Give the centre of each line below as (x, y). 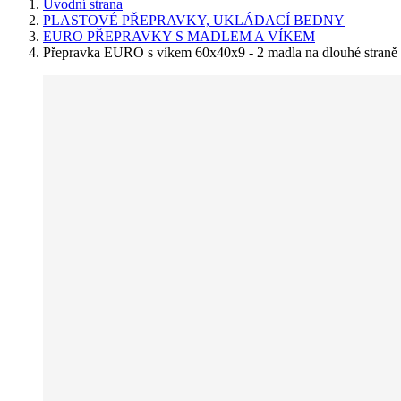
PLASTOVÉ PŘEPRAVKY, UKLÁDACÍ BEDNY (194, 20)
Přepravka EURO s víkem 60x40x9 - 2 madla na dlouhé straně (220, 52)
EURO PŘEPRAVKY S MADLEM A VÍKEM (179, 36)
